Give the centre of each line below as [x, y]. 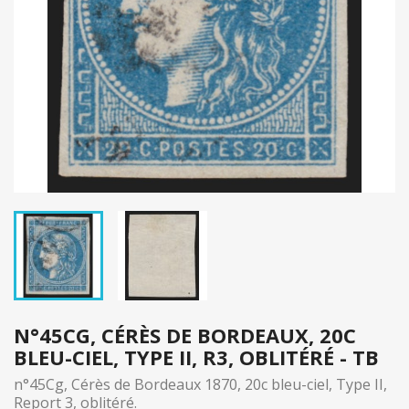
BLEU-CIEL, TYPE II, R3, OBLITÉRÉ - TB [196, 357]
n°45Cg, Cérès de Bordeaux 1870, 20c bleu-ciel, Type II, [200, 384]
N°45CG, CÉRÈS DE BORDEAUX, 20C [185, 335]
